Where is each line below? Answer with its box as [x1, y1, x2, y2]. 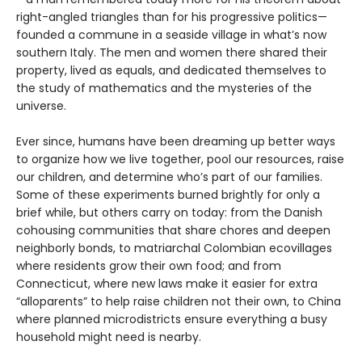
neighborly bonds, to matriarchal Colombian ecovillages [16, 240, 332, 257]
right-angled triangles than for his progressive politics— [16, 9, 327, 26]
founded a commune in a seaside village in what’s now [16, 27, 326, 44]
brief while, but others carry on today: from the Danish [16, 204, 322, 221]
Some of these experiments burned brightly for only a [16, 187, 320, 204]
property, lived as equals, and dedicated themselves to [16, 62, 326, 79]
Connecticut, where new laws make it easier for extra [16, 276, 318, 293]
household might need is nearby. [16, 329, 201, 346]
